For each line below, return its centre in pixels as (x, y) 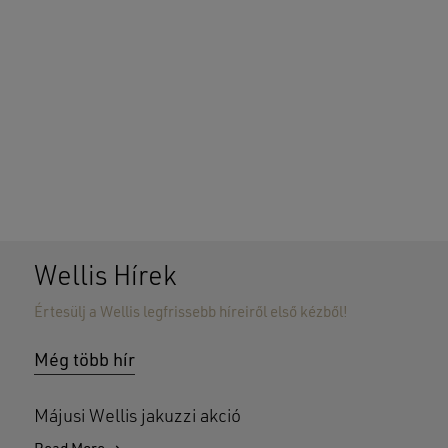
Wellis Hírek (105, 278)
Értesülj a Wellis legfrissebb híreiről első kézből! (190, 313)
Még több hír (84, 361)
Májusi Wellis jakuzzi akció (137, 417)
